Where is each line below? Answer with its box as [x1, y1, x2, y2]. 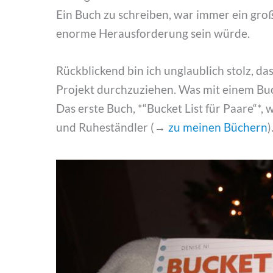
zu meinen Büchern [168, 119, 268, 134]
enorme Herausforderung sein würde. [56, 26, 252, 40]
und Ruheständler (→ [56, 119, 168, 134]
